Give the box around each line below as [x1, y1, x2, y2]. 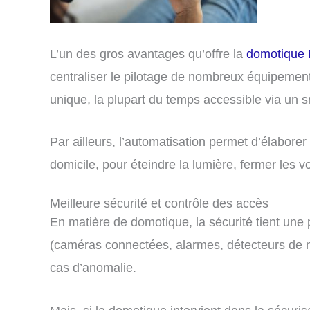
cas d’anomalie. [50, 261, 136, 275]
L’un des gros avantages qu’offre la [50, 46, 246, 61]
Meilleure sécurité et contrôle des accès [50, 197, 268, 211]
